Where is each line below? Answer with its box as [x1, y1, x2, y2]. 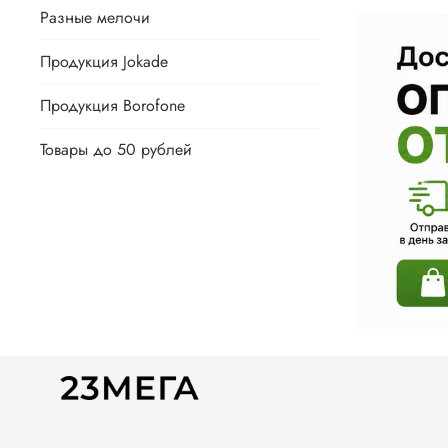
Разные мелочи [40, 5, 150, 29]
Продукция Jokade [40, 49, 168, 73]
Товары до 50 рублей [40, 138, 192, 162]
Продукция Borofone [40, 94, 185, 118]
